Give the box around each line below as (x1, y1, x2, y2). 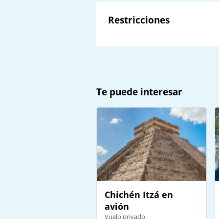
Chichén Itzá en (105, 188, 173, 200)
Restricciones (108, 14, 170, 26)
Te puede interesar (96, 86, 182, 98)
